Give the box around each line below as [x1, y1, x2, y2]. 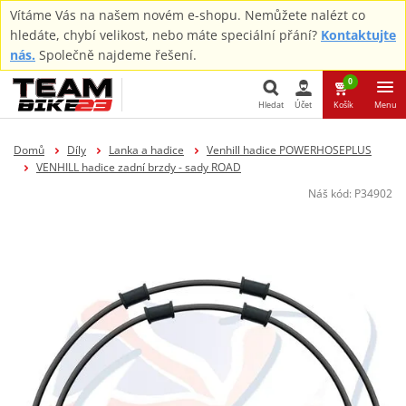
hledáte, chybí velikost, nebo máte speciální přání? [10, 26, 321, 43]
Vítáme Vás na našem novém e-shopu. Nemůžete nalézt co [10, 6, 365, 24]
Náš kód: [308, 185, 354, 201]
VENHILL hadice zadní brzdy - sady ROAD [35, 159, 241, 175]
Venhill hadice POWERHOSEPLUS [206, 141, 372, 158]
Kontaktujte [321, 26, 396, 43]
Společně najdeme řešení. [35, 46, 197, 63]
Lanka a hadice [108, 141, 184, 158]
